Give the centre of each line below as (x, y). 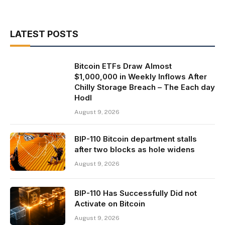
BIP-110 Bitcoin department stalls (136, 139)
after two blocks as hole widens (135, 150)
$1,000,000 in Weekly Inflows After (141, 77)
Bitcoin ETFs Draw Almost (123, 66)
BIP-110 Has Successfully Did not (136, 193)
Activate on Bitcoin (110, 204)
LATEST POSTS (44, 34)
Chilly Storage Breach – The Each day (145, 87)
